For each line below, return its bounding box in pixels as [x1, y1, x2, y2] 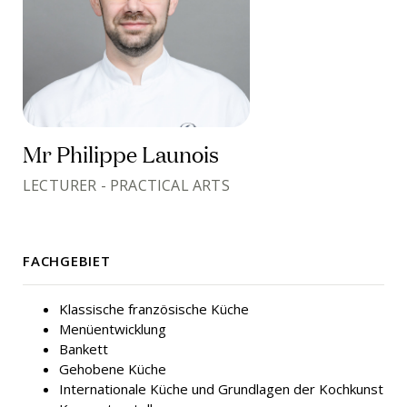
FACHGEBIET [23, 252, 111, 270]
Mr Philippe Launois [23, 138, 219, 168]
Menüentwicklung [59, 320, 166, 338]
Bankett [59, 340, 108, 358]
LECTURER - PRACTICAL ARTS [23, 175, 230, 195]
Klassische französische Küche [59, 300, 249, 318]
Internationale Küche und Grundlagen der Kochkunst [59, 380, 383, 398]
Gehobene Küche [59, 360, 166, 378]
